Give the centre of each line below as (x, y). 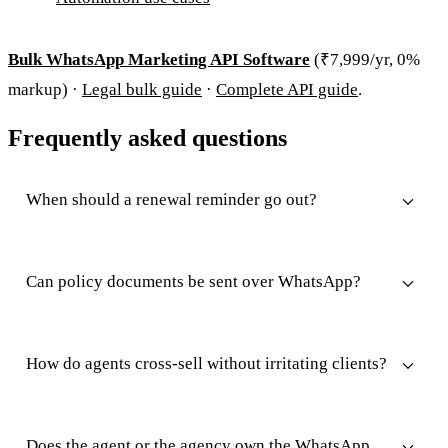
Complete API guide (287, 89)
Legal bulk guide (142, 89)
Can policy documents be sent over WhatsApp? (193, 281)
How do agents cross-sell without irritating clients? (206, 363)
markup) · (45, 89)
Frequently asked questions (147, 137)
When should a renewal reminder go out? (171, 199)
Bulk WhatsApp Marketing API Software (159, 59)
